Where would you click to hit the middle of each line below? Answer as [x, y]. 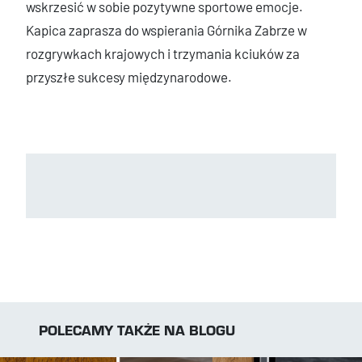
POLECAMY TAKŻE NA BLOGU [137, 330]
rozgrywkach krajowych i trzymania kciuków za [163, 54]
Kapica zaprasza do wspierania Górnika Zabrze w [166, 30]
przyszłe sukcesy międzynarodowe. [129, 77]
